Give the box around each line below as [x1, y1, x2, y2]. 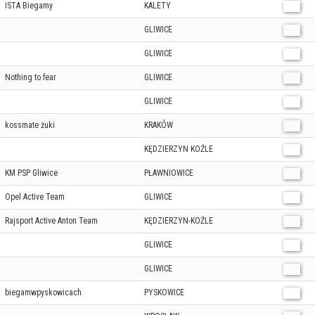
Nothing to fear [5, 72, 56, 82]
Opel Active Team [5, 192, 65, 202]
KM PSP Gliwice [5, 168, 58, 178]
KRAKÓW [144, 120, 173, 130]
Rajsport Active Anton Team [5, 216, 98, 226]
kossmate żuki [5, 120, 55, 130]
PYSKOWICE [144, 288, 184, 297]
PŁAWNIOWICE [144, 168, 193, 178]
